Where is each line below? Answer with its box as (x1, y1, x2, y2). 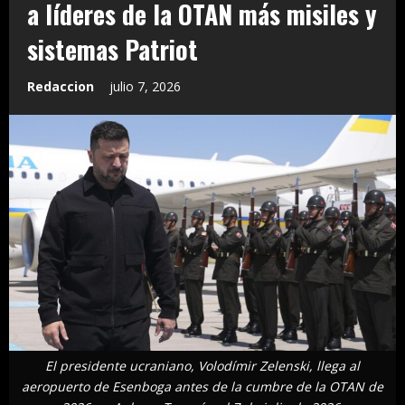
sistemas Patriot (27, 31, 198, 69)
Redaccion (27, 78, 94, 96)
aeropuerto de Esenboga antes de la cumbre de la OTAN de (22, 377, 383, 395)
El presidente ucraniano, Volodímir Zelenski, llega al (45, 356, 360, 374)
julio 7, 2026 (109, 78, 184, 96)
